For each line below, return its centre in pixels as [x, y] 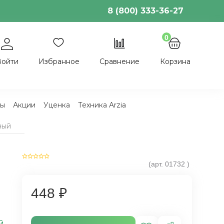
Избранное [59, 61]
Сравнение [119, 61]
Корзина [175, 61]
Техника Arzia [102, 105]
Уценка [56, 105]
